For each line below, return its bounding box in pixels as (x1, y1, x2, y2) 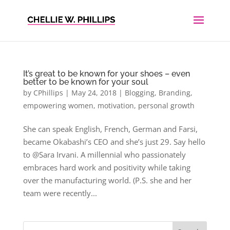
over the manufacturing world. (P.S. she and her (23, 175, 191, 185)
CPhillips (33, 88, 63, 98)
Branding (158, 88, 190, 98)
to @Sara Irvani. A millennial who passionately (23, 149, 186, 160)
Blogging (124, 88, 155, 98)
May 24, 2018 (71, 88, 117, 98)
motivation (97, 101, 134, 110)
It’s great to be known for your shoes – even (23, 69, 190, 79)
